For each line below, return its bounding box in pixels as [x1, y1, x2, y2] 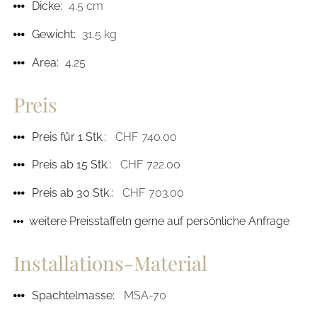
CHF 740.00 [105, 129, 177, 144]
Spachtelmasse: [31, 288, 115, 302]
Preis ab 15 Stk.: [31, 158, 111, 172]
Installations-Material [13, 249, 207, 276]
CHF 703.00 [113, 186, 184, 200]
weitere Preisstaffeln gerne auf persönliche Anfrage [29, 214, 290, 229]
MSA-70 [114, 288, 166, 302]
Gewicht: [31, 28, 76, 42]
